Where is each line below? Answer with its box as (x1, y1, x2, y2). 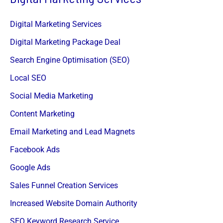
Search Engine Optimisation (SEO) (10, 55, 130, 65)
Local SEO (10, 73, 46, 83)
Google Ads (10, 162, 50, 172)
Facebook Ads (10, 144, 60, 154)
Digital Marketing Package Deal (10, 37, 120, 47)
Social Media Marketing (10, 91, 93, 101)
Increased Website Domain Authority (10, 198, 137, 208)
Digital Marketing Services (10, 19, 102, 29)
